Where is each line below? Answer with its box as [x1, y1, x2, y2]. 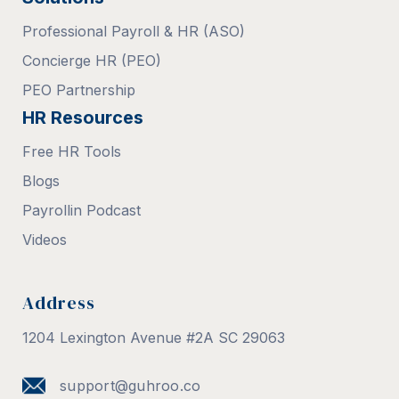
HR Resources [22, 106, 143, 128]
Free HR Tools [22, 142, 121, 160]
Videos [22, 230, 67, 248]
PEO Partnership [22, 80, 135, 99]
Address [22, 289, 95, 315]
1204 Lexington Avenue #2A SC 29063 [22, 328, 285, 346]
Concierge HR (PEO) [22, 51, 161, 69]
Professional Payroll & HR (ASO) [22, 21, 245, 40]
